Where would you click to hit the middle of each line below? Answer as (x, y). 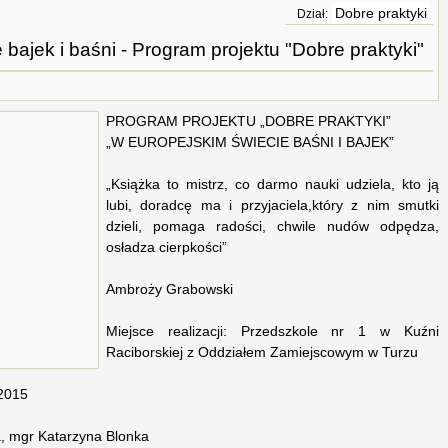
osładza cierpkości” (166, 248)
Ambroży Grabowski (169, 290)
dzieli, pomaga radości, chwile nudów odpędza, (272, 227)
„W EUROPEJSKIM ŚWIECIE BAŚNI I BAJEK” (250, 143)
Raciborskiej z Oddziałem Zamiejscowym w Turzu (262, 353)
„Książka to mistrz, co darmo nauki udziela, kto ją (272, 185)
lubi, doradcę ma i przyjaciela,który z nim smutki (272, 206)
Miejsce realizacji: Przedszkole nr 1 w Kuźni (272, 332)
